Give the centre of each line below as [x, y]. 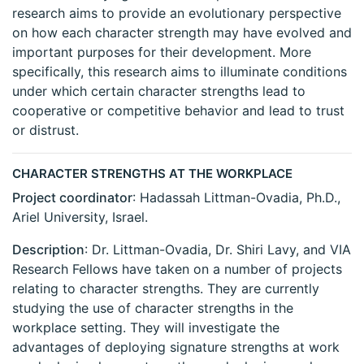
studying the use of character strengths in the [153, 308]
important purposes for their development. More [162, 52]
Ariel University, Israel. [80, 217]
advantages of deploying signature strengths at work [176, 347]
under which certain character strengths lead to [159, 91]
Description [48, 250]
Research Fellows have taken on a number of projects [177, 269]
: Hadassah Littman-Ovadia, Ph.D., [236, 198]
